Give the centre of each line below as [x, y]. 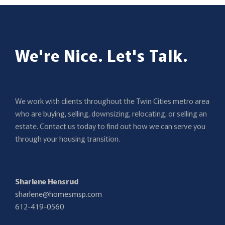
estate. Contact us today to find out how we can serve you [110, 126]
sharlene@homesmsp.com [59, 193]
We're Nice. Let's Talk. [101, 54]
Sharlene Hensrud [47, 181]
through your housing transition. [68, 138]
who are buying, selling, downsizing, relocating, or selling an [111, 113]
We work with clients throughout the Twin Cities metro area [112, 100]
